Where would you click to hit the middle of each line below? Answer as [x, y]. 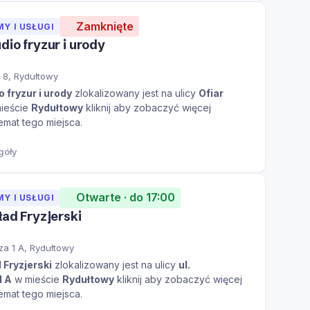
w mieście [37, 279]
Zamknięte [105, 26]
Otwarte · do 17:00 [126, 198]
